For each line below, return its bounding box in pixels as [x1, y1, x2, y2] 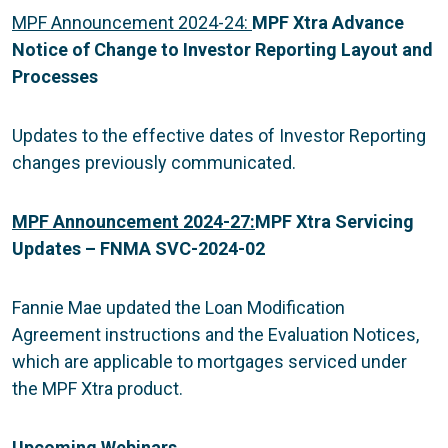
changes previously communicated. [12, 151, 296, 173]
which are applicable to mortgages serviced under [12, 350, 407, 372]
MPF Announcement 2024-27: [12, 210, 255, 232]
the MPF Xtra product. [12, 377, 183, 399]
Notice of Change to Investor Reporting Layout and [12, 38, 433, 60]
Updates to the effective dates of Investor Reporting [12, 124, 426, 146]
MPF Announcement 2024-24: [12, 11, 252, 33]
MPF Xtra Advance [252, 11, 404, 33]
